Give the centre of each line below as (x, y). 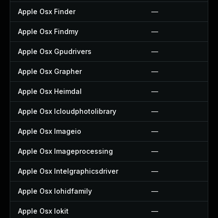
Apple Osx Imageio (50, 131)
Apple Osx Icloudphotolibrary (67, 111)
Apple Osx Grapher (50, 71)
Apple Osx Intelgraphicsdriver (68, 171)
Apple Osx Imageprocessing (65, 151)
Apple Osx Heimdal (50, 91)
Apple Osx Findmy (48, 31)
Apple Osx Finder (47, 11)
